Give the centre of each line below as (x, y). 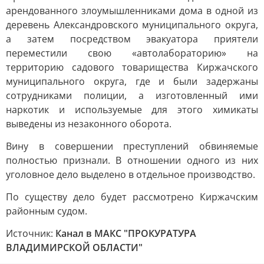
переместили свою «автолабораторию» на (132, 53)
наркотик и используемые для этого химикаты (132, 110)
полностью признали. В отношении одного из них (132, 160)
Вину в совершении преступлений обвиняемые (132, 146)
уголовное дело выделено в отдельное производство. (131, 174)
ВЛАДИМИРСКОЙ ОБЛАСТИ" (74, 247)
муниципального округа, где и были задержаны (132, 81)
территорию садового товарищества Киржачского (132, 67)
